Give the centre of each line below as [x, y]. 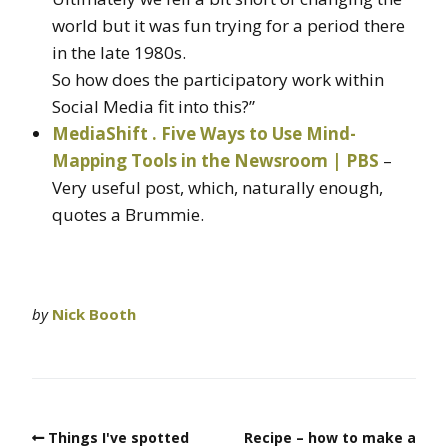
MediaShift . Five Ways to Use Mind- [204, 133]
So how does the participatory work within [218, 79]
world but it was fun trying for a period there [228, 25]
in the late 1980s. [119, 52]
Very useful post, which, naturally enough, [217, 187]
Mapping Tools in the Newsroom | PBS [215, 160]
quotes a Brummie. [128, 214]
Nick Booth [94, 313]
